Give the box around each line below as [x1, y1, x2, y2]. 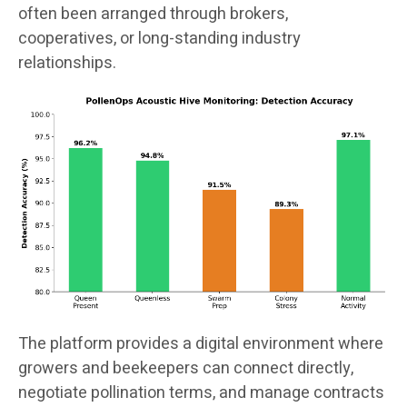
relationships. [18, 51, 116, 76]
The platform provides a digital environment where [18, 332, 383, 357]
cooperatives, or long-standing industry [18, 26, 301, 52]
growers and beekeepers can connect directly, [18, 356, 353, 382]
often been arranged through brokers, [18, 2, 288, 27]
